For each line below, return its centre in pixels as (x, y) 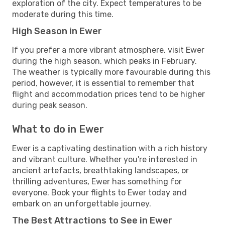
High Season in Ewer (57, 31)
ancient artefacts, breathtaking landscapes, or (100, 170)
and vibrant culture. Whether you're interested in (105, 159)
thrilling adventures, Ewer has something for (97, 181)
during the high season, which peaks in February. (104, 61)
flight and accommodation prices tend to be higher (108, 94)
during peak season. (50, 105)
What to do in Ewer (58, 129)
